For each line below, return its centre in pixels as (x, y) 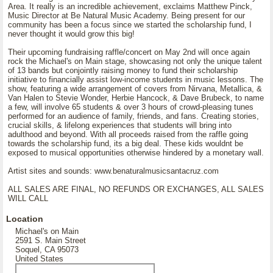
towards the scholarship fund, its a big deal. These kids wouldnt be (126, 144)
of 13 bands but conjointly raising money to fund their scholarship (123, 70)
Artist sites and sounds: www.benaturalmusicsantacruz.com (113, 171)
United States (39, 259)
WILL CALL (28, 198)
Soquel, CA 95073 (47, 250)
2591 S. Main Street (51, 240)
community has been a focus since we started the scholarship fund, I (130, 25)
